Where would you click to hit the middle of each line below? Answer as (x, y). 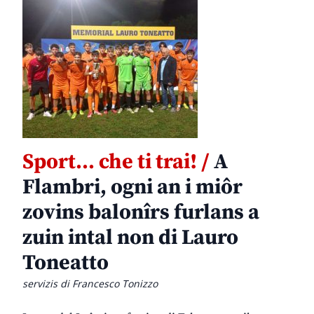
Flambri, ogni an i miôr (132, 187)
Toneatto (66, 263)
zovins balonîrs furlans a (141, 213)
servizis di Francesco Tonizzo (90, 284)
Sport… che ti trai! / (116, 162)
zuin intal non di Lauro (130, 238)
